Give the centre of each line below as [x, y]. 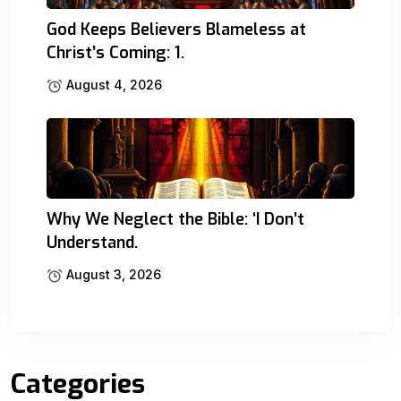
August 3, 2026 [112, 274]
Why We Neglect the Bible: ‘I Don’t [175, 219]
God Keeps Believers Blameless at [176, 29]
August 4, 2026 [112, 84]
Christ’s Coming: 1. [115, 52]
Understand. [92, 242]
